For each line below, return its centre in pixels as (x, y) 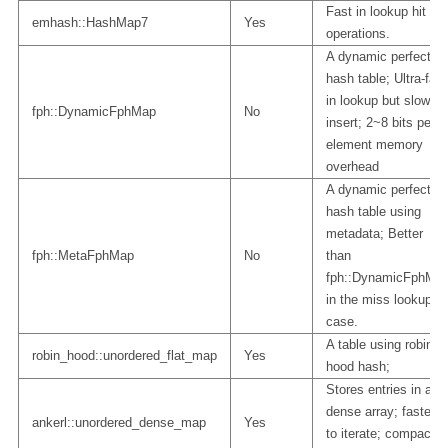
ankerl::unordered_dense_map (118, 422)
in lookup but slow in (384, 100)
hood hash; (357, 366)
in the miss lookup (378, 299)
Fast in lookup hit (375, 11)
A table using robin (379, 344)
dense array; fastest (383, 411)
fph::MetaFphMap (82, 255)
